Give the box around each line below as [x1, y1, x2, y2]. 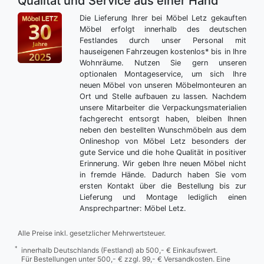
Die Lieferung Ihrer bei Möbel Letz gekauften [79, 13, 246, 22]
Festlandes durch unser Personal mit [79, 35, 246, 45]
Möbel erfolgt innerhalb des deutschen [79, 24, 246, 34]
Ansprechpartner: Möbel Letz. [79, 203, 186, 213]
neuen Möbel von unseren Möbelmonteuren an [79, 80, 246, 90]
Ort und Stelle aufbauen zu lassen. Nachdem [79, 91, 246, 101]
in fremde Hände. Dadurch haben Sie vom [79, 170, 246, 179]
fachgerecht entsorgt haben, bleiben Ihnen [79, 114, 246, 123]
